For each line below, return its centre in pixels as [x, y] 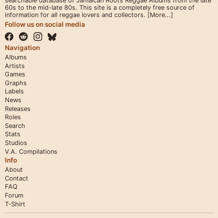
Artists [15, 66]
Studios [16, 143]
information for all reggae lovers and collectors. [76, 15]
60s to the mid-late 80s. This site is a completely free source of [100, 8]
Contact [17, 178]
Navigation [22, 48]
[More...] [160, 15]
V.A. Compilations [31, 151]
